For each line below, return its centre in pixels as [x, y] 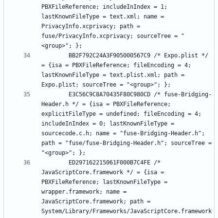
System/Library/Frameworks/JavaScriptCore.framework [127, 211]
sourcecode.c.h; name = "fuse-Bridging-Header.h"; [123, 133]
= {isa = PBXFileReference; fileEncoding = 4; [116, 65]
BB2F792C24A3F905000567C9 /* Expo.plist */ [55, 55]
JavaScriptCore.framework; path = [96, 201]
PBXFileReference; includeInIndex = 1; [104, 7]
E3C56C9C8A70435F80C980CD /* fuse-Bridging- [55, 94]
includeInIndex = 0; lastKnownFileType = [108, 123]
